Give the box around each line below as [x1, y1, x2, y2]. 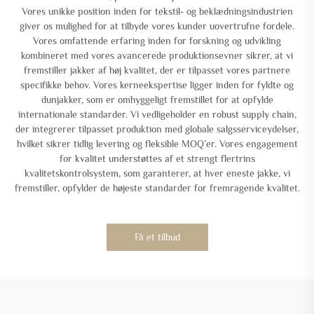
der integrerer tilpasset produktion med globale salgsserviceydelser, [15, 123, 299, 135]
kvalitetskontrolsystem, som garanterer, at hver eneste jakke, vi [24, 167, 290, 179]
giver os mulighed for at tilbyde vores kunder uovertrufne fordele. [20, 20, 294, 32]
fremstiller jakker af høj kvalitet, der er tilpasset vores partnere [24, 64, 290, 76]
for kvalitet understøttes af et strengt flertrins [59, 152, 255, 164]
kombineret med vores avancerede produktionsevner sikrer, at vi [21, 49, 293, 61]
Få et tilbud [134, 231, 180, 243]
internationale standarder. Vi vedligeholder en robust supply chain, [18, 108, 296, 120]
